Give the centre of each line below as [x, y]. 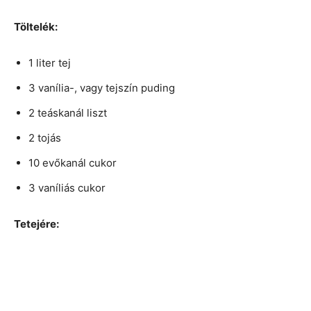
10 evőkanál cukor [73, 163]
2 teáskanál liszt [68, 113]
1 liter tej [50, 63]
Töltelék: [36, 27]
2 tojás [45, 138]
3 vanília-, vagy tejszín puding [102, 88]
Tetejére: [36, 224]
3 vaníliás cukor [67, 188]
